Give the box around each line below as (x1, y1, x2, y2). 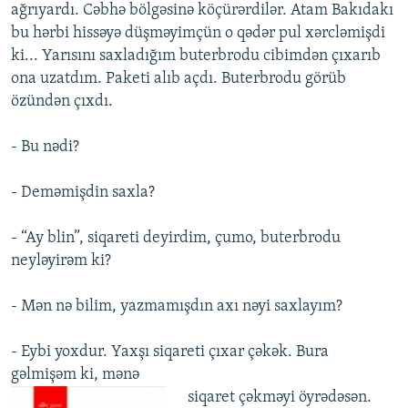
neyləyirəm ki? (11, 252, 111, 270)
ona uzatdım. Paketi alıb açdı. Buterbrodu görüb (11, 70, 346, 88)
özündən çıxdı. (11, 93, 113, 111)
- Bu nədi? (11, 138, 79, 157)
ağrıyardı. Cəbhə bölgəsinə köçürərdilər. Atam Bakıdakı (11, 2, 393, 20)
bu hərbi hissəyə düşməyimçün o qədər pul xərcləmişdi (11, 25, 385, 43)
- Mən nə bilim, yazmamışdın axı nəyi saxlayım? (11, 298, 342, 316)
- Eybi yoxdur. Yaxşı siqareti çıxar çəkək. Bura (11, 343, 329, 362)
